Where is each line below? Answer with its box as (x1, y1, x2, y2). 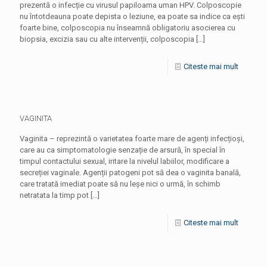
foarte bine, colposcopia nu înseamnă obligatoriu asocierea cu (20, 23, 235, 32)
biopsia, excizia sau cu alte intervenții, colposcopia (20, 35, 194, 44)
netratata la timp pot (20, 191, 89, 200)
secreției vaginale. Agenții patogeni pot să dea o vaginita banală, (20, 168, 241, 177)
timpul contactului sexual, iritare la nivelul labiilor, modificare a (20, 157, 229, 166)
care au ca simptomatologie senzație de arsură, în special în (20, 145, 225, 154)
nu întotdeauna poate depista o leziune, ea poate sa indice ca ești (20, 12, 245, 21)
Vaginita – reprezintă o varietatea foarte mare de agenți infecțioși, (20, 134, 244, 143)
